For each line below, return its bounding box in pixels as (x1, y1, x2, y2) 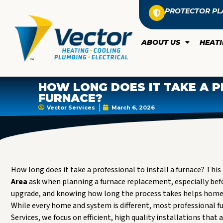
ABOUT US (141, 37, 180, 47)
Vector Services (47, 104, 96, 111)
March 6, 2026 (111, 104, 155, 111)
